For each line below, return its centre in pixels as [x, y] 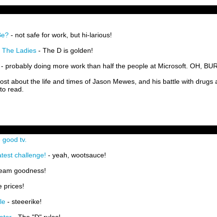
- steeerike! [23, 201]
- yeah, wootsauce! [76, 155]
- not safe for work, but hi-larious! [60, 35]
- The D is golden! [65, 50]
